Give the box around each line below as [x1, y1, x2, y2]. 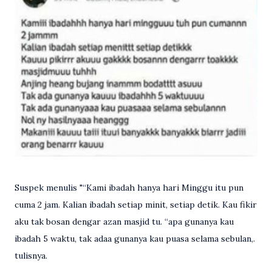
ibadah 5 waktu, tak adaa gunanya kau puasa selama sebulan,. [15, 233, 255, 245]
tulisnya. [15, 250, 47, 262]
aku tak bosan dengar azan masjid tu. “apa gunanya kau [15, 216, 234, 228]
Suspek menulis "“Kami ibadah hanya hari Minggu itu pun [15, 182, 243, 194]
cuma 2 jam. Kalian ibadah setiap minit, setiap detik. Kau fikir [15, 199, 257, 211]
